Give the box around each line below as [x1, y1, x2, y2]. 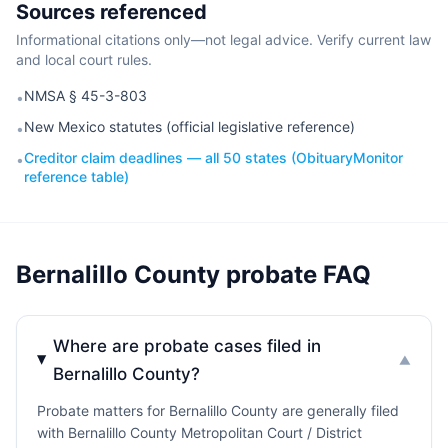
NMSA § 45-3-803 [24, 87, 147, 104]
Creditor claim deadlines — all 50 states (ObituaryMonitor [24, 149, 403, 166]
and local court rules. [16, 51, 152, 68]
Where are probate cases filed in [53, 336, 322, 356]
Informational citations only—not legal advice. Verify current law [16, 31, 431, 48]
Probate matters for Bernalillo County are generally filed [37, 402, 399, 419]
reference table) [24, 168, 129, 185]
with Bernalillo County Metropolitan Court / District [37, 424, 362, 441]
